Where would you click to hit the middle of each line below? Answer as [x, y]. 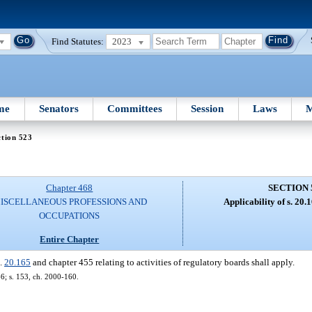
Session [208, 108]
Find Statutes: [78, 41]
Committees [135, 108]
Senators [58, 108]
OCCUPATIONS [70, 216]
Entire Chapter [70, 239]
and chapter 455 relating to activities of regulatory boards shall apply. [163, 262]
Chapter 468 [70, 188]
